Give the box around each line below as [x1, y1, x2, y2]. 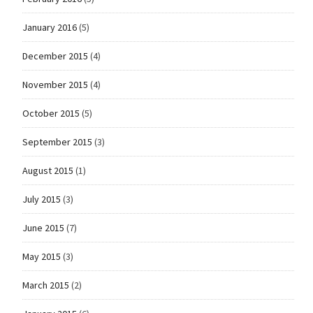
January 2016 [22, 21, 77, 34]
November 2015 [22, 78, 88, 92]
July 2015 [22, 193, 61, 206]
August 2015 [22, 164, 73, 177]
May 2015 [22, 250, 61, 263]
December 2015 [22, 50, 88, 63]
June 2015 [22, 221, 64, 235]
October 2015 [22, 107, 80, 120]
